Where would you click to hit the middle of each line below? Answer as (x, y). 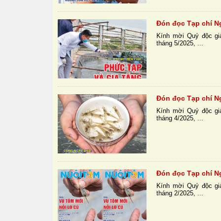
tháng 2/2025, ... (180, 193)
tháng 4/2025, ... (180, 118)
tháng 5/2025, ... (180, 43)
